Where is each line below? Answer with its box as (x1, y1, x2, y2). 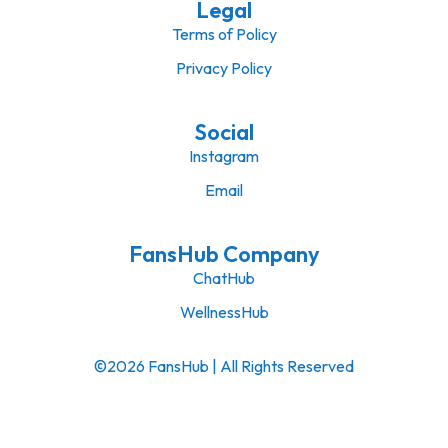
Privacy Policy (176, 58, 272, 79)
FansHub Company (128, 240, 320, 269)
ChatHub (193, 268, 255, 289)
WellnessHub (179, 302, 269, 323)
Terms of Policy (171, 24, 277, 45)
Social (194, 118, 254, 147)
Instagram (189, 146, 259, 167)
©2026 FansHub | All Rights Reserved (94, 356, 354, 377)
